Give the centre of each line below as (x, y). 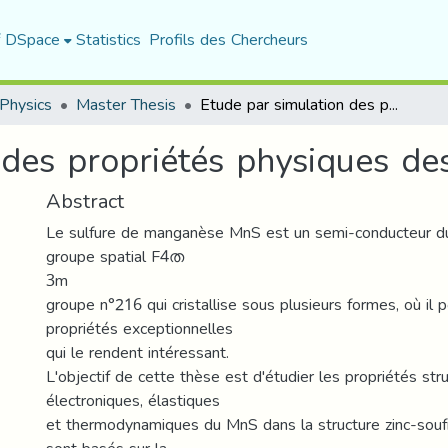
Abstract (85, 201)
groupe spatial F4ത (115, 256)
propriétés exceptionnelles (139, 328)
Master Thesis (126, 104)
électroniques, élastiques (133, 400)
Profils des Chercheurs (228, 39)
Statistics (108, 39)
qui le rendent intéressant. (137, 352)
